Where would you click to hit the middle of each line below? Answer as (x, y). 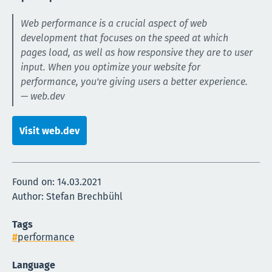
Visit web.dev (49, 131)
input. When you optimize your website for (111, 67)
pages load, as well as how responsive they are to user (137, 53)
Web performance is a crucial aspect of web (114, 24)
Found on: (35, 182)
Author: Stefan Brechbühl (67, 197)
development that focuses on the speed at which (125, 38)
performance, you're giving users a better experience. (134, 82)
